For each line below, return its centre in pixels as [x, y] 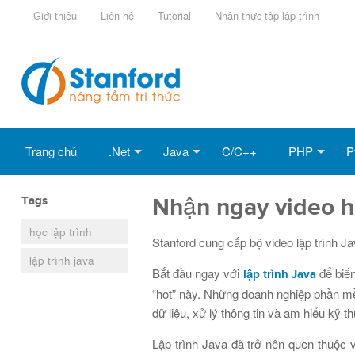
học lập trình [61, 232]
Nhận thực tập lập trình [267, 15]
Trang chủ [51, 151]
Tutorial [174, 15]
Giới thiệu [55, 15]
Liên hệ [117, 15]
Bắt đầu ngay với [196, 273]
